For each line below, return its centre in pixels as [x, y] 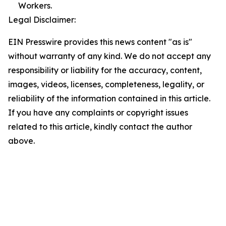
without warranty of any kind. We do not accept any [109, 56]
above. [21, 140]
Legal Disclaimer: [42, 19]
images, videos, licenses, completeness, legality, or [106, 84]
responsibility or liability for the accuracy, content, [105, 70]
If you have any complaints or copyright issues [98, 112]
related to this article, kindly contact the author [100, 126]
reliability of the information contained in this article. [109, 98]
